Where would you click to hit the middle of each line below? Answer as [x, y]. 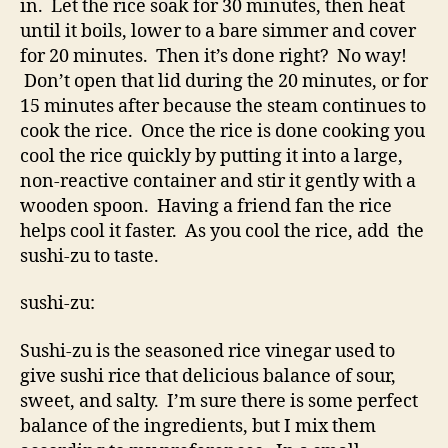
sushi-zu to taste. [89, 256]
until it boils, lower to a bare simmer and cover [218, 31]
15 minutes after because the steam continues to [223, 106]
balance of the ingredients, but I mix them [198, 426]
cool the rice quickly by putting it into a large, [211, 156]
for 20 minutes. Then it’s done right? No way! [213, 56]
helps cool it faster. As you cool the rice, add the [222, 231]
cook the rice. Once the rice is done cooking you [222, 131]
